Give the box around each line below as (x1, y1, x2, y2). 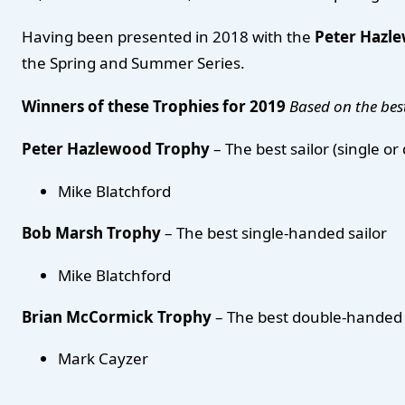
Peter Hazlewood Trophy (22, 138, 210, 160)
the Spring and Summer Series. (22, 52, 245, 73)
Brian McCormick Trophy (22, 306, 215, 327)
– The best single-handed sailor (165, 221, 387, 243)
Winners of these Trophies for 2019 (22, 95, 286, 117)
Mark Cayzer (58, 348, 148, 370)
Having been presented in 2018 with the (22, 25, 315, 47)
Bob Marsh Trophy (22, 221, 165, 243)
